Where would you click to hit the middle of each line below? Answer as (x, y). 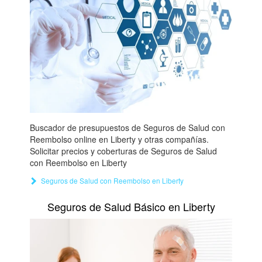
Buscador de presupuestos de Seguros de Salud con (127, 128)
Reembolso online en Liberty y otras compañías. (119, 139)
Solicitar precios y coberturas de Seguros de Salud (123, 151)
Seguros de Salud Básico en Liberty (131, 207)
